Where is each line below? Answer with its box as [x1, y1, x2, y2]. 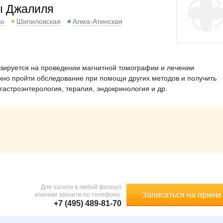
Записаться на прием [141, 191, 221, 199]
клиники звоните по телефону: [35, 191, 121, 198]
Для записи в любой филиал [41, 184, 121, 191]
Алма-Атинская [73, 17, 122, 25]
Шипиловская [16, 17, 61, 25]
